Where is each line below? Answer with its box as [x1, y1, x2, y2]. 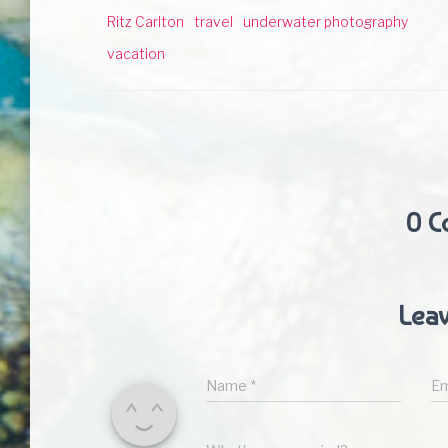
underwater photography [243, 13, 408, 30]
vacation [107, 45, 165, 62]
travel [194, 13, 233, 30]
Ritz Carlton [107, 13, 184, 30]
